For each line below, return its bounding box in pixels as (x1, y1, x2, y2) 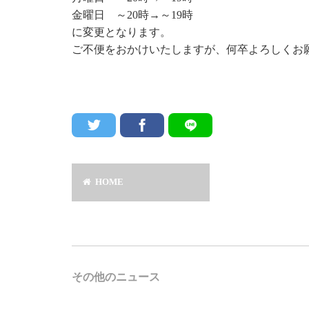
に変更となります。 (72, 26, 171, 38)
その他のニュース (72, 271, 160, 283)
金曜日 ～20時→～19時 (72, 8, 193, 21)
